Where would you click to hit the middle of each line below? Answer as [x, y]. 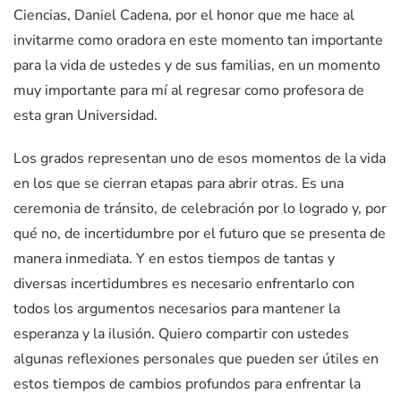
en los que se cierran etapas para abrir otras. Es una [179, 184]
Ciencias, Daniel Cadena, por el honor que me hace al [184, 16]
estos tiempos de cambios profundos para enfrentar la [187, 384]
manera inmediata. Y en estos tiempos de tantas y [174, 259]
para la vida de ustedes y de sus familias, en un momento [197, 66]
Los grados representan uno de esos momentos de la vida [200, 159]
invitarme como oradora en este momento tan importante [198, 41]
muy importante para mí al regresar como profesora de [189, 91]
